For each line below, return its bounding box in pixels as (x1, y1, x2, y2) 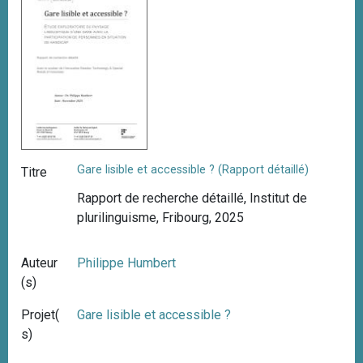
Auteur (21, 255, 58, 271)
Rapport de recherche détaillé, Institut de (77, 190, 308, 207)
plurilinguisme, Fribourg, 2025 (77, 210, 251, 226)
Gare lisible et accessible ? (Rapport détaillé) (77, 162, 310, 177)
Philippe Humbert (77, 255, 177, 271)
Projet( (21, 307, 59, 323)
